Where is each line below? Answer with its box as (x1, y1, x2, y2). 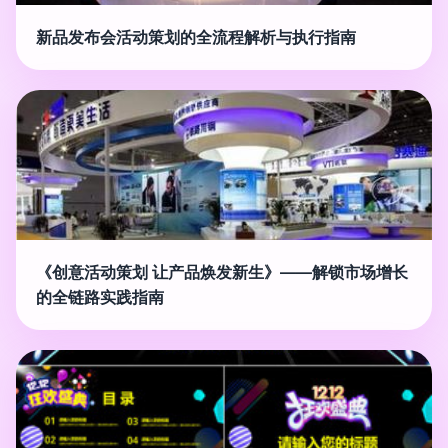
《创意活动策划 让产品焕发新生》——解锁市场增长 (36, 261, 408, 282)
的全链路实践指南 (36, 286, 164, 307)
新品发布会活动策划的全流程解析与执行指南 (36, 26, 356, 47)
